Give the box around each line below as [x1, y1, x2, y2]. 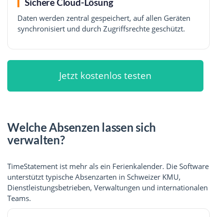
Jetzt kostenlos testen [59, 69, 152, 82]
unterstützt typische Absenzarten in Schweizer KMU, [7, 171, 181, 182]
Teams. [7, 193, 31, 203]
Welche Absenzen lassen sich [7, 120, 156, 134]
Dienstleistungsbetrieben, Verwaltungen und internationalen [7, 182, 208, 192]
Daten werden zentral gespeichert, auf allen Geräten [17, 13, 190, 23]
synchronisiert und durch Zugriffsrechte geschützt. [17, 24, 185, 34]
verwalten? [7, 132, 65, 147]
